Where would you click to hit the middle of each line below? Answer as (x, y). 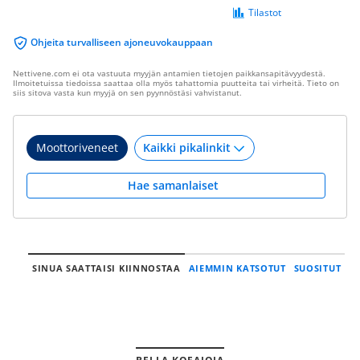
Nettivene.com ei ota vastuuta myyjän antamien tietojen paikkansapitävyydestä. (169, 73)
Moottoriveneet (77, 147)
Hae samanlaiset (176, 185)
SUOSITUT (317, 268)
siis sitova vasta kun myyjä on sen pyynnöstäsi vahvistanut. (127, 92)
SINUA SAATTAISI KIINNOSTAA (106, 268)
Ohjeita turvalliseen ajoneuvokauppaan (122, 42)
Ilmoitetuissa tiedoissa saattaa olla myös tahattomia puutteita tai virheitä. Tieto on (176, 83)
